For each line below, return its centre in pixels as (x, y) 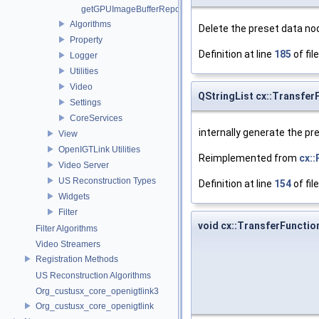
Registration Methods (77, 259)
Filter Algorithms (67, 229)
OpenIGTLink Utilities (99, 149)
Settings (85, 102)
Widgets (74, 196)
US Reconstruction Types (107, 181)
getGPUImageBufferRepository (141, 9)
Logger (84, 55)
